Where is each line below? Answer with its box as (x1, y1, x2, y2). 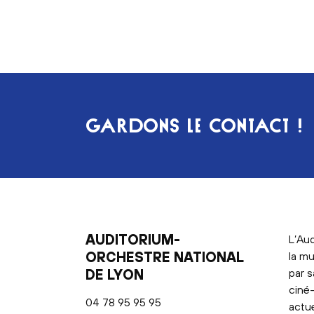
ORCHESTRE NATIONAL (86, 249, 244, 265)
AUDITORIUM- (86, 231, 180, 247)
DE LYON (86, 266, 144, 282)
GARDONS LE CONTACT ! (86, 113, 303, 137)
